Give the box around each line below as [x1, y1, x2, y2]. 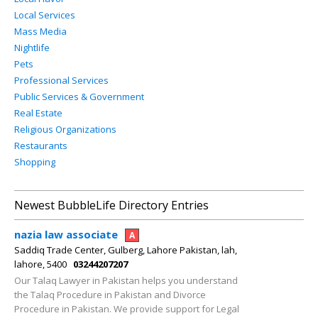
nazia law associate [14, 227, 118, 241]
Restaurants [14, 139, 67, 152]
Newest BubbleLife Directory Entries [14, 197, 209, 213]
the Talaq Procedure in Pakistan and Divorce [14, 288, 206, 301]
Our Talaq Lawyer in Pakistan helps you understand [14, 274, 238, 287]
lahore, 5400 [14, 258, 67, 270]
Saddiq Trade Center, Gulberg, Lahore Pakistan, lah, [14, 243, 237, 256]
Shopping [14, 155, 55, 168]
